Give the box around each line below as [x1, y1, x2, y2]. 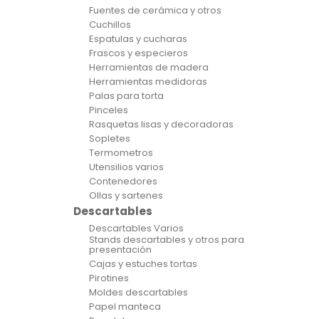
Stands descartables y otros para [89, 233, 244, 246]
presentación [89, 243, 152, 256]
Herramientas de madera [89, 61, 209, 74]
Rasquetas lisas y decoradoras [89, 117, 234, 131]
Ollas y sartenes [89, 189, 163, 202]
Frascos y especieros [89, 46, 188, 60]
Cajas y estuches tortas [89, 257, 197, 271]
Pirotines [89, 271, 129, 285]
